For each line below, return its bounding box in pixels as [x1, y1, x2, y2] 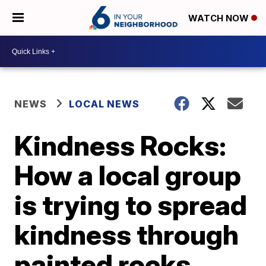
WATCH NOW [188, 12, 251, 24]
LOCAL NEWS [69, 98, 140, 110]
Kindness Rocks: [14, 129, 227, 162]
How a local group [14, 159, 242, 192]
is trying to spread [14, 188, 248, 221]
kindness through [14, 218, 239, 251]
